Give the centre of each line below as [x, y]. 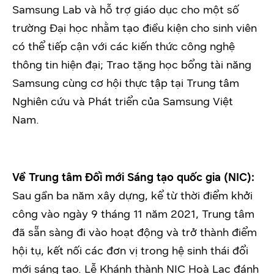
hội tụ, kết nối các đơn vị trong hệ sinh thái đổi [130, 251]
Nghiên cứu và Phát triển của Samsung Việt [123, 102]
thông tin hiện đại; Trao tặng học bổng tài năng [132, 65]
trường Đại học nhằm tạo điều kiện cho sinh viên [135, 28]
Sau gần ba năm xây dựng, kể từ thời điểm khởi [132, 196]
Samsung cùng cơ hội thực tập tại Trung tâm [126, 83]
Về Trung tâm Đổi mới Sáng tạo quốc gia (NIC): [133, 178]
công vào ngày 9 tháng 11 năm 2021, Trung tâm [133, 214]
